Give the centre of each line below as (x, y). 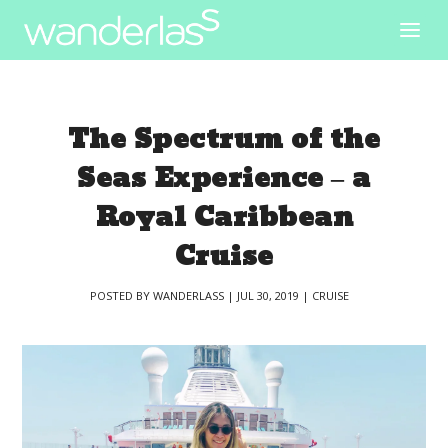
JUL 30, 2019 (267, 295)
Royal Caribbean (224, 217)
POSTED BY (121, 295)
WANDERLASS (188, 295)
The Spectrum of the (224, 139)
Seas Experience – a (224, 178)
